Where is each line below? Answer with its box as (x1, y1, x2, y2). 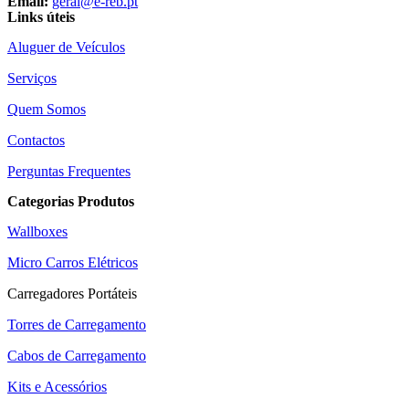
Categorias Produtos (7, 193, 134, 209)
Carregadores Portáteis (7, 285, 137, 301)
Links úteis (7, 8, 75, 25)
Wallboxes (7, 223, 68, 239)
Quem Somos (7, 100, 86, 117)
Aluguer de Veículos (7, 38, 125, 55)
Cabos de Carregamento (7, 347, 146, 363)
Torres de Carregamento (7, 316, 146, 332)
